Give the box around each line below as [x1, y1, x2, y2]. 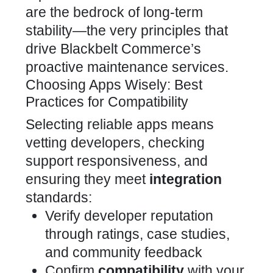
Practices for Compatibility [26, 94, 188, 110]
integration [149, 171, 222, 187]
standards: [26, 190, 92, 205]
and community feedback [45, 244, 202, 260]
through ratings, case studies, [45, 226, 230, 242]
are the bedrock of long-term [26, 4, 203, 20]
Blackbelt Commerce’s [60, 41, 201, 57]
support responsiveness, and [26, 153, 208, 169]
